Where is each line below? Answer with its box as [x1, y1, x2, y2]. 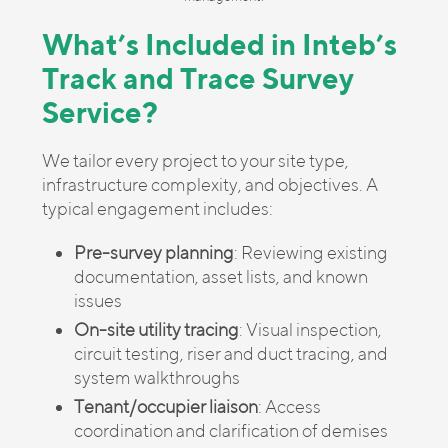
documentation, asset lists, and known [74, 266, 368, 287]
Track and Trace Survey [42, 61, 354, 95]
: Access [258, 396, 321, 417]
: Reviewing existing [234, 242, 388, 263]
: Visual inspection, [239, 319, 382, 340]
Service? [42, 95, 158, 129]
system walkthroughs [74, 367, 240, 388]
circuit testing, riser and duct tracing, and [74, 343, 388, 364]
